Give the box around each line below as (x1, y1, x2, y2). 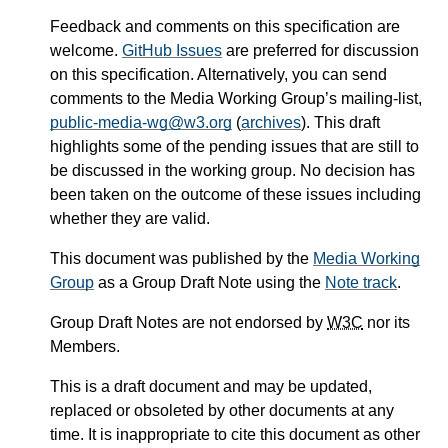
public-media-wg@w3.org (50, 114, 232, 132)
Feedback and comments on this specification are (50, 18, 400, 36)
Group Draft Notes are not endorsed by (50, 314, 327, 332)
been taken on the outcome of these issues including (50, 186, 421, 204)
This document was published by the (50, 250, 313, 268)
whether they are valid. (50, 210, 210, 228)
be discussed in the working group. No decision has (50, 162, 415, 180)
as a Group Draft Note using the (94, 274, 325, 292)
